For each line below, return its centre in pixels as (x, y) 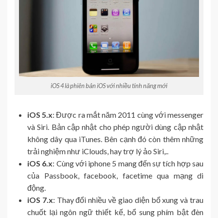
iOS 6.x (40, 163)
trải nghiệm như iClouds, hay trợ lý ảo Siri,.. (98, 151)
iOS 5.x (40, 115)
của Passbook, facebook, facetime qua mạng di (115, 176)
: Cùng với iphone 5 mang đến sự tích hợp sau (128, 163)
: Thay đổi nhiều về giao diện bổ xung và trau (128, 200)
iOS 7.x (40, 200)
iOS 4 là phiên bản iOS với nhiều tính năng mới (109, 86)
